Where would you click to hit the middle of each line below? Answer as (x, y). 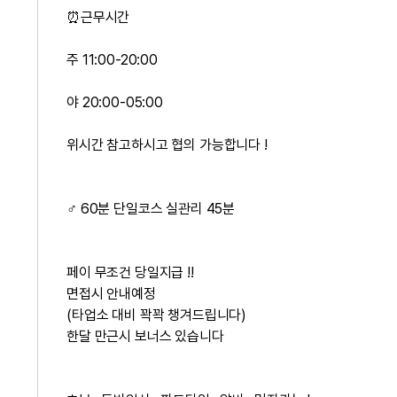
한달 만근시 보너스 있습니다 (145, 336)
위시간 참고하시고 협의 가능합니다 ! (167, 145)
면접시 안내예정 (113, 294)
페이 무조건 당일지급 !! (130, 272)
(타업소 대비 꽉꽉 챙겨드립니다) (157, 315)
